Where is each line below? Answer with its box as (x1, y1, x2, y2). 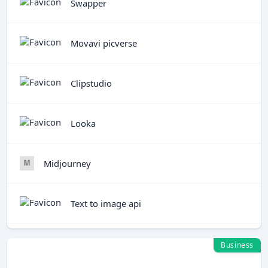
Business (221, 240, 254, 250)
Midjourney (44, 157, 91, 169)
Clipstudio (71, 77, 112, 89)
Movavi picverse (71, 36, 137, 49)
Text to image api (71, 197, 141, 209)
